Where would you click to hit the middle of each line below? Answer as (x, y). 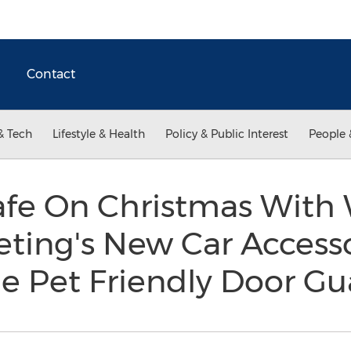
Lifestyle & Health (99, 134)
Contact (51, 74)
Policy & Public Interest (227, 134)
